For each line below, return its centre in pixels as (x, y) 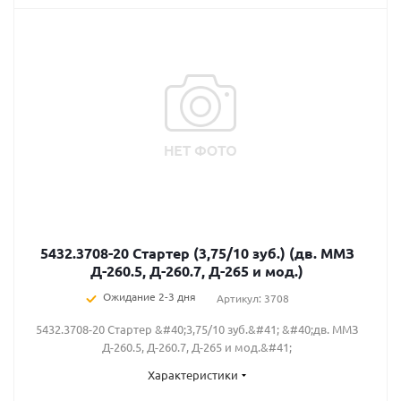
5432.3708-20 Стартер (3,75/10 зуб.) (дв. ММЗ (197, 253)
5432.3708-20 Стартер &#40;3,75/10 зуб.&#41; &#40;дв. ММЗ (197, 329)
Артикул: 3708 (252, 298)
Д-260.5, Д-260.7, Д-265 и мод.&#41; (197, 347)
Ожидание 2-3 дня (149, 296)
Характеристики (192, 375)
